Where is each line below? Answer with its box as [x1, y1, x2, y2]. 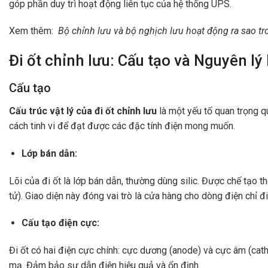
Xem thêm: [9, 25, 58, 37]
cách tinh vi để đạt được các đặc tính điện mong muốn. [9, 120, 235, 132]
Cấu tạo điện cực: [21, 217, 99, 229]
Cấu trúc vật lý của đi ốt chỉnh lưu [9, 105, 157, 117]
